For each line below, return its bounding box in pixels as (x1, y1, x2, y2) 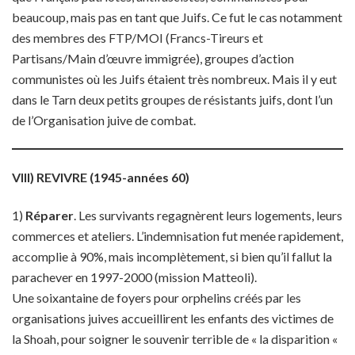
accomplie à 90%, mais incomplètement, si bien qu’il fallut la (12, 249, 332, 264)
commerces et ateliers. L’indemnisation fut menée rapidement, (12, 228, 343, 243)
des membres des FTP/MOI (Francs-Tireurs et (12, 30, 263, 45)
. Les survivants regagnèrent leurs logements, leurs (74, 208, 342, 223)
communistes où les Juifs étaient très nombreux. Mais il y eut (12, 71, 337, 86)
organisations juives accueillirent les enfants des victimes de (12, 311, 334, 326)
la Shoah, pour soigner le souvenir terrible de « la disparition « (12, 331, 338, 346)
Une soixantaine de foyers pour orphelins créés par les (12, 290, 301, 305)
